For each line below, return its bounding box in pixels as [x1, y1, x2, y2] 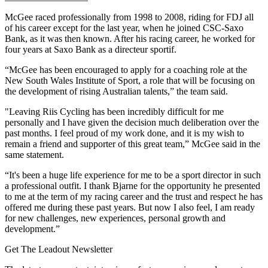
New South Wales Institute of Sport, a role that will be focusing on [5, 75, 255, 86]
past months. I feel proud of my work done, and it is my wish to [5, 127, 244, 138]
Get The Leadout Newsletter [5, 243, 112, 254]
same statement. [5, 149, 64, 160]
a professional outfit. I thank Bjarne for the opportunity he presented [5, 180, 260, 191]
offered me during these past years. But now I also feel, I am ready [5, 202, 255, 212]
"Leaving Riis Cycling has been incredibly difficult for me [5, 106, 224, 117]
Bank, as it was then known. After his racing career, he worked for [5, 33, 255, 44]
